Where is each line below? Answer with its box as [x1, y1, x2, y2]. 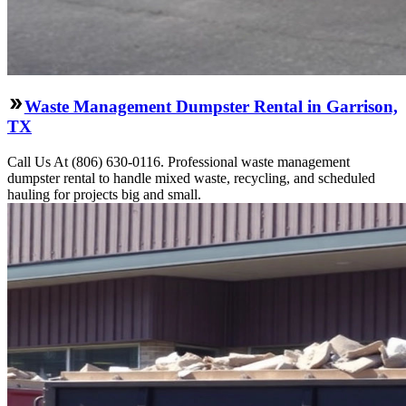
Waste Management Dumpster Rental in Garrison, [24, 97, 398, 117]
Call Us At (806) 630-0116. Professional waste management [7, 153, 350, 169]
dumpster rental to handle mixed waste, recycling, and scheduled [7, 169, 375, 186]
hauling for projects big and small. [7, 186, 201, 202]
